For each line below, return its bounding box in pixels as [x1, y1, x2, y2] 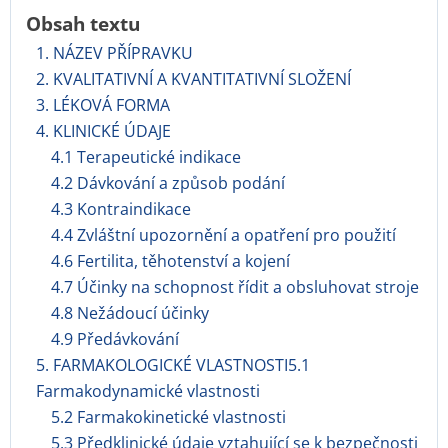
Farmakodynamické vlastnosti [36, 380, 260, 402]
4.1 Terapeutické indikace [51, 146, 241, 168]
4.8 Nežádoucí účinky [51, 302, 209, 324]
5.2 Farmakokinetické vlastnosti [51, 406, 286, 428]
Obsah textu [26, 11, 140, 36]
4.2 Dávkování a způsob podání [51, 172, 285, 194]
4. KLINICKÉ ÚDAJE [36, 120, 171, 142]
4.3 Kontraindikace [51, 198, 191, 220]
